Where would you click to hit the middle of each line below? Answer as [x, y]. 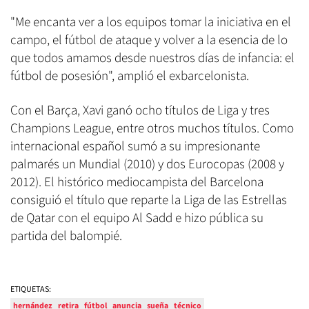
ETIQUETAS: [31, 290]
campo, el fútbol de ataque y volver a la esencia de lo [149, 41]
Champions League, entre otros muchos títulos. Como [152, 129]
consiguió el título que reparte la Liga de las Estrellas [149, 201]
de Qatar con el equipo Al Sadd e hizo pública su [137, 219]
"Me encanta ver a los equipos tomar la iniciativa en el [151, 23]
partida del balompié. [66, 237]
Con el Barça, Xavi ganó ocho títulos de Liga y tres [140, 111]
